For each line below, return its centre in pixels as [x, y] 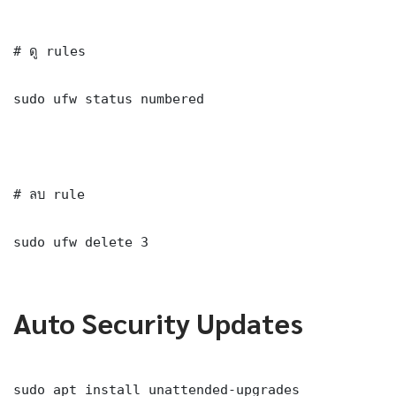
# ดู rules [49, 50]
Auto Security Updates [158, 322]
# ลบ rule [49, 194]
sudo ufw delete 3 [81, 241]
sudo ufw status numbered [109, 98]
